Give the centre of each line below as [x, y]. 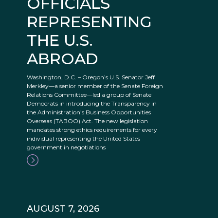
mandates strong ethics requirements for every [92, 130]
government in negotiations [66, 147]
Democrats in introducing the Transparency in [92, 104]
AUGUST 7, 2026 [63, 209]
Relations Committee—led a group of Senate [89, 95]
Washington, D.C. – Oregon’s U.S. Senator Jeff [91, 77]
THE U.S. [60, 40]
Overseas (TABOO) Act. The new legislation [87, 121]
